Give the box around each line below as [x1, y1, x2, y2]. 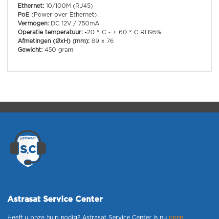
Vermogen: [18, 21, 49, 26]
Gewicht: [18, 47, 43, 53]
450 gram [43, 47, 73, 53]
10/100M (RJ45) [44, 3, 93, 9]
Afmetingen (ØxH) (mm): [18, 38, 89, 44]
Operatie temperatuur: [18, 29, 83, 35]
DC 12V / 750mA [49, 21, 99, 26]
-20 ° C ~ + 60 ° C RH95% [83, 29, 161, 35]
